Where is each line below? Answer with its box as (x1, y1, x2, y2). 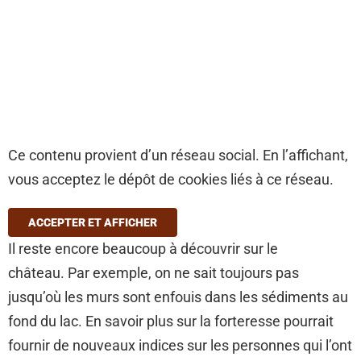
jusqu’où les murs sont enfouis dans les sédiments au (8, 288, 348, 306)
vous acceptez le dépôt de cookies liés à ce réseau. (8, 171, 334, 189)
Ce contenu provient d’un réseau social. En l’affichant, (8, 147, 348, 164)
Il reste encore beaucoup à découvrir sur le (8, 240, 278, 258)
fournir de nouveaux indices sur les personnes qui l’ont (8, 337, 352, 355)
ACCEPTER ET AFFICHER (28, 216, 157, 230)
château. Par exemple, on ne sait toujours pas (8, 264, 299, 282)
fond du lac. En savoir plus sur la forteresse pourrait (8, 313, 334, 330)
